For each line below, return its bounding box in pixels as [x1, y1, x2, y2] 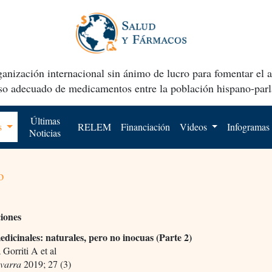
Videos [179, 120, 209, 133]
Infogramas [227, 120, 270, 133]
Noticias [29, 126, 61, 139]
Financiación [120, 120, 170, 133]
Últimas [30, 114, 60, 127]
